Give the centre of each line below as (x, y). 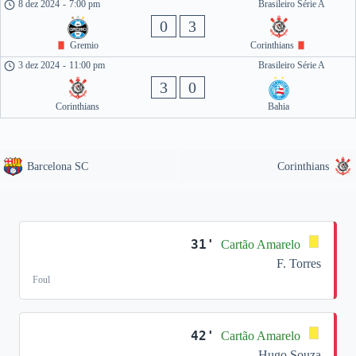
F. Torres (299, 263)
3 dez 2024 (39, 65)
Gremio (83, 45)
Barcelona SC (58, 166)
